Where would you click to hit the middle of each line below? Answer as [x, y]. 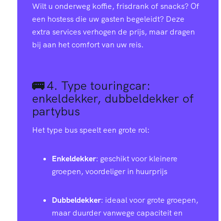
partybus [56, 111]
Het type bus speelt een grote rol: [91, 130]
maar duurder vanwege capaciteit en [117, 213]
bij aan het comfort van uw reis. [88, 44]
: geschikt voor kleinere [137, 159]
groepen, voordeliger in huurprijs [110, 172]
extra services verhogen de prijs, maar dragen [113, 32]
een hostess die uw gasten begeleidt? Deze [108, 19]
